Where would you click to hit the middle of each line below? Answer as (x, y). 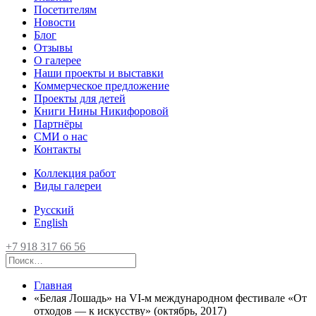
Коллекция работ (75, 173)
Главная (53, 285)
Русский (54, 210)
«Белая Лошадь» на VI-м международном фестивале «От (170, 298)
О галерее (57, 60)
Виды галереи (68, 186)
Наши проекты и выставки (99, 73)
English (51, 223)
